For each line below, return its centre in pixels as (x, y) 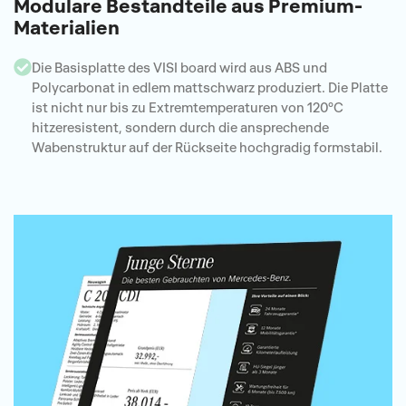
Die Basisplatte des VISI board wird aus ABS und (179, 68)
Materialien (67, 27)
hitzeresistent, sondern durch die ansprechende (180, 128)
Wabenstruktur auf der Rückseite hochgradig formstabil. (207, 148)
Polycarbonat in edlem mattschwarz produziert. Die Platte (210, 88)
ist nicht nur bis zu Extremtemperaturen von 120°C (188, 108)
